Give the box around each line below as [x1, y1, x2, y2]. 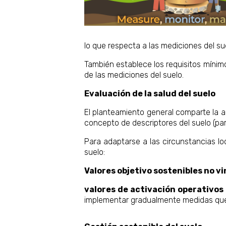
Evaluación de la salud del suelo [84, 88, 215, 98]
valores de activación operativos [84, 184, 223, 194]
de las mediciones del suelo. [84, 70, 184, 80]
